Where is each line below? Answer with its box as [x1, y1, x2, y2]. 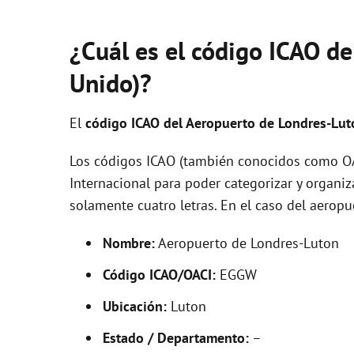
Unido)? [70, 66, 152, 100]
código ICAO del [85, 114, 186, 132]
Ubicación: [103, 297, 167, 315]
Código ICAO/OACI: [103, 265, 216, 284]
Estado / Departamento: [103, 329, 249, 347]
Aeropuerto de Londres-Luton [155, 234, 339, 252]
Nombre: [103, 234, 155, 252]
